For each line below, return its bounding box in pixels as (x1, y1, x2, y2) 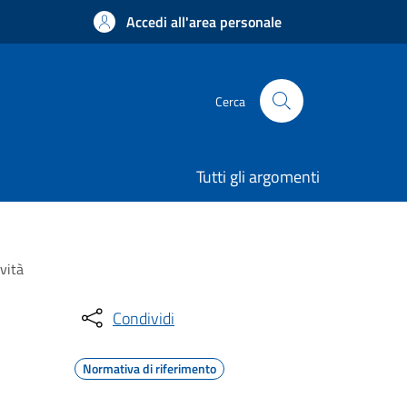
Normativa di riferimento (83, 359, 216, 378)
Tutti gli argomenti (196, 164, 320, 189)
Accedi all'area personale (126, 11, 282, 33)
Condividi (113, 305, 174, 331)
